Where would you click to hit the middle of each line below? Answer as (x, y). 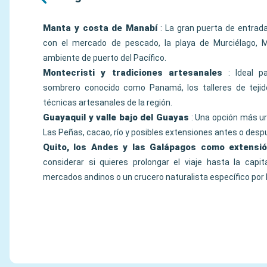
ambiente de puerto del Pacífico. (105, 58)
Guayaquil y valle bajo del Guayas (116, 117)
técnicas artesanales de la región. (108, 103)
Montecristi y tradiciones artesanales (133, 73)
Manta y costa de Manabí (100, 28)
